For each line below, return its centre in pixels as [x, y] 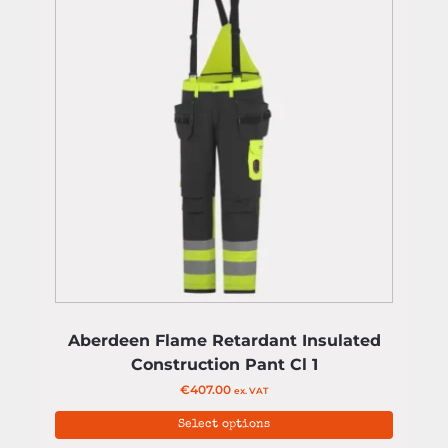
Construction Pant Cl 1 [224, 364]
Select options [224, 425]
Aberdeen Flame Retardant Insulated [224, 340]
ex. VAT [251, 390]
